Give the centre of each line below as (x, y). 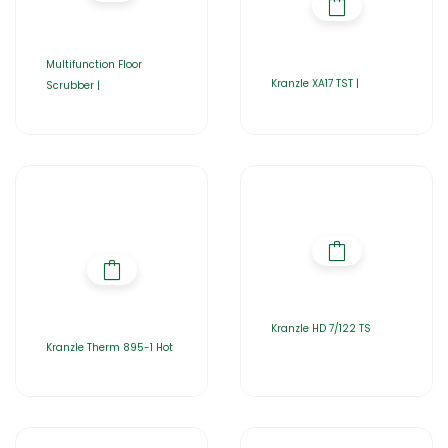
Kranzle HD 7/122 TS (321, 328)
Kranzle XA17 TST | (315, 83)
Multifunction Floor (94, 64)
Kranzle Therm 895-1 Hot (109, 347)
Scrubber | (73, 85)
